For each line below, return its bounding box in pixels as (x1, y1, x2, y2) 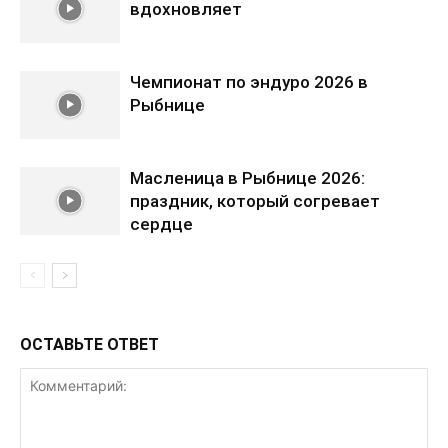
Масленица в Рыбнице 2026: (130, 167, 365, 188)
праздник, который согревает (130, 190, 380, 211)
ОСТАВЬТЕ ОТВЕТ (20, 334, 159, 354)
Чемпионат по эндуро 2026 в (130, 71, 368, 92)
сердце (130, 213, 193, 234)
